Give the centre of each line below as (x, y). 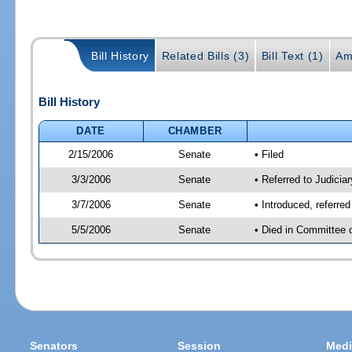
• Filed (269, 154)
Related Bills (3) (205, 56)
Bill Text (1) (292, 56)
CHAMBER (195, 130)
